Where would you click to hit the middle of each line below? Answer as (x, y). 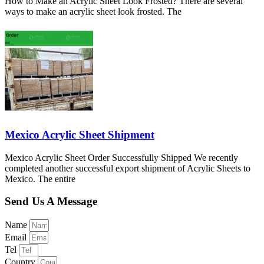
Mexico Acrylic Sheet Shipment (80, 134)
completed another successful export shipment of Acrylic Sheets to (128, 168)
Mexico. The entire (40, 179)
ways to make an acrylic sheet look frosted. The (93, 12)
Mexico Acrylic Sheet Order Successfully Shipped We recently (121, 157)
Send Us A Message (51, 202)
